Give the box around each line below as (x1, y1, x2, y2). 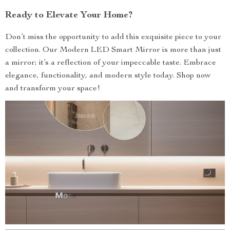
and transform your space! (5, 85, 100, 93)
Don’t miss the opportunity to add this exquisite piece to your (5, 33, 221, 42)
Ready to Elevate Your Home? (5, 11, 132, 21)
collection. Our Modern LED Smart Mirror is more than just (5, 46, 221, 55)
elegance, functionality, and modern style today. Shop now (5, 72, 211, 81)
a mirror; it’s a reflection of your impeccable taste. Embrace (5, 59, 216, 68)
